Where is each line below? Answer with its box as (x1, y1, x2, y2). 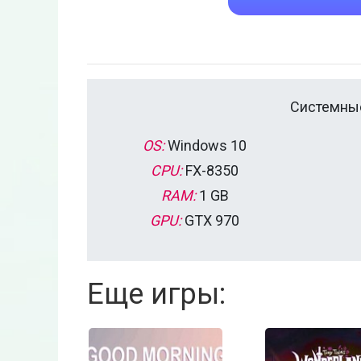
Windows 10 (164, 137, 247, 155)
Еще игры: (87, 277, 226, 312)
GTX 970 (181, 212, 239, 230)
